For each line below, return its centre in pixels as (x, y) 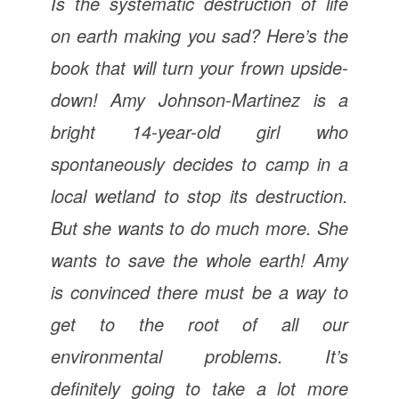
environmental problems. (188, 356)
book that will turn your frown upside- (199, 67)
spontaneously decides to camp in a (199, 163)
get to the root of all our (199, 324)
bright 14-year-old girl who (199, 131)
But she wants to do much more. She (199, 228)
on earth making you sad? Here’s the (199, 35)
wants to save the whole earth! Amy (199, 260)
